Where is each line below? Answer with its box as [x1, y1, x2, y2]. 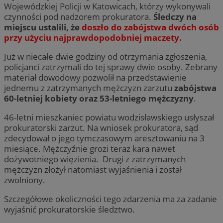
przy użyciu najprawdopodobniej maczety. [4, 31, 182, 43]
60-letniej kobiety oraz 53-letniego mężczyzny [4, 92, 194, 104]
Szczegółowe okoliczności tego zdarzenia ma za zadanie [4, 193, 217, 205]
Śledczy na [153, 10, 197, 22]
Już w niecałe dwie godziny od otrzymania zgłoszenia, [4, 50, 207, 62]
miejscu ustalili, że [4, 21, 82, 33]
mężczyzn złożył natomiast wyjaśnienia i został [4, 164, 182, 176]
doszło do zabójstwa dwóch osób [82, 21, 219, 33]
